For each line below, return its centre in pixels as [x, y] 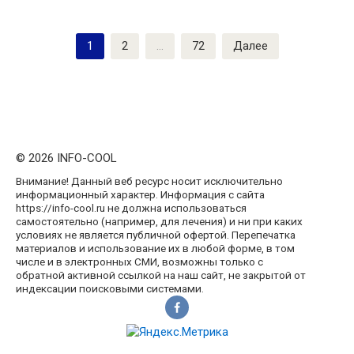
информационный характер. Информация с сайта [140, 195]
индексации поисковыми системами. [110, 289]
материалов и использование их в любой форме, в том [155, 249]
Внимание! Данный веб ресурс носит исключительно [149, 181]
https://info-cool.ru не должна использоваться [131, 208]
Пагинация [45, 41]
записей [38, 58]
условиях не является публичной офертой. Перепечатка [156, 235]
